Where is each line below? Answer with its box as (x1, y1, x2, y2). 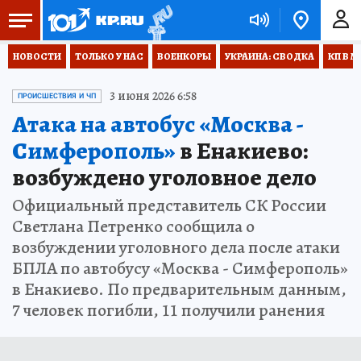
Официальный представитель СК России (12, 193, 326, 218)
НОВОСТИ (13, 50, 61, 63)
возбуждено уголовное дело (12, 161, 317, 193)
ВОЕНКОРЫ (157, 50, 211, 63)
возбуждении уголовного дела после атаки (12, 235, 340, 259)
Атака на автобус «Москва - (12, 108, 303, 140)
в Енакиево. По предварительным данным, (12, 277, 346, 301)
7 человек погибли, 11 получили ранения (12, 298, 326, 322)
